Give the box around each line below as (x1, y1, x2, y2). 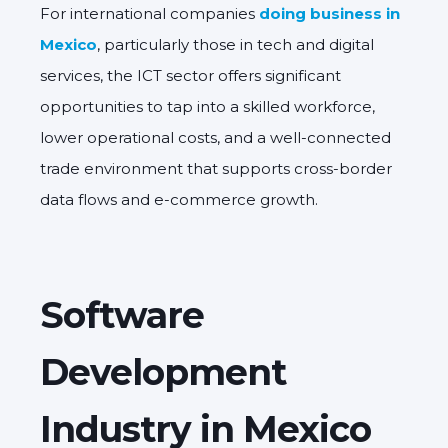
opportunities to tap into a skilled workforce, (40, 96, 375, 116)
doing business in (259, 3, 400, 23)
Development (40, 349, 286, 394)
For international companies (40, 3, 259, 23)
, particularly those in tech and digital (97, 34, 374, 54)
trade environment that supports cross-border (40, 158, 392, 178)
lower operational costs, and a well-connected (40, 127, 391, 147)
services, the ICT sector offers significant (40, 65, 341, 85)
